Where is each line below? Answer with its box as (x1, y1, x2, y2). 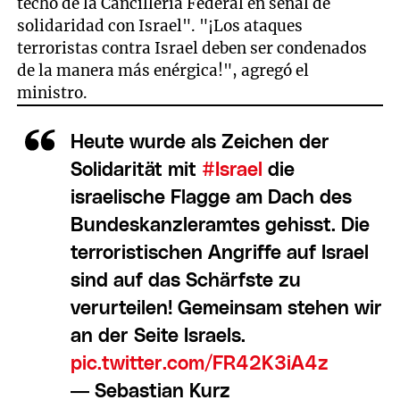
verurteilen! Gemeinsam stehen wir (70, 299, 382, 319)
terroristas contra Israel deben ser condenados (17, 37, 368, 58)
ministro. (17, 82, 92, 103)
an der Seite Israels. (70, 327, 246, 346)
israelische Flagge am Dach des (70, 188, 352, 208)
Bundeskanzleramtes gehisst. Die (70, 216, 370, 236)
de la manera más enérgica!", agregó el (17, 60, 310, 80)
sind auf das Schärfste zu (70, 271, 301, 291)
